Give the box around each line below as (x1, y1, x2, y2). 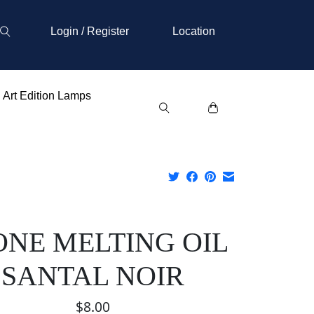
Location (172, 25, 215, 37)
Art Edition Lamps (2, 90, 91, 102)
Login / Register (50, 25, 129, 37)
